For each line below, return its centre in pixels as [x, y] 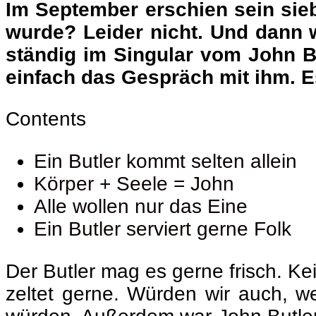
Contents [46, 119]
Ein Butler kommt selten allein [165, 162]
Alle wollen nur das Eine [141, 207]
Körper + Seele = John [134, 184]
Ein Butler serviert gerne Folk [163, 229]
